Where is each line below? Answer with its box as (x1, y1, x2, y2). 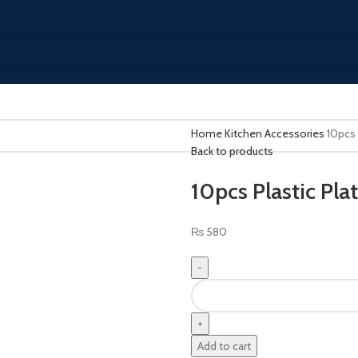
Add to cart (197, 339, 251, 353)
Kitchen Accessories (225, 126, 327, 141)
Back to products (191, 144, 273, 158)
